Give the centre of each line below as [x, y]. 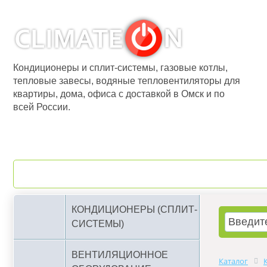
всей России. [42, 107]
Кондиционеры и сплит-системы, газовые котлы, [120, 68]
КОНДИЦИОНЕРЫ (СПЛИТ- [134, 209]
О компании [86, 174]
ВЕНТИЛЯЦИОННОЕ [120, 255]
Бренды [209, 174]
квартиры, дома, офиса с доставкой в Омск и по [119, 94]
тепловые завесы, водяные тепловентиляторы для [127, 81]
